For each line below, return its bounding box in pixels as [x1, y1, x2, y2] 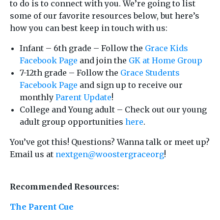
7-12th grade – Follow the [20, 68, 120, 78]
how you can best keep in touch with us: [10, 23, 167, 33]
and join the [78, 55, 129, 66]
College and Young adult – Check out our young [20, 105, 207, 115]
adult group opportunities [20, 117, 125, 127]
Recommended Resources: [10, 182, 119, 192]
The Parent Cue [10, 202, 74, 212]
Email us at [10, 149, 55, 160]
